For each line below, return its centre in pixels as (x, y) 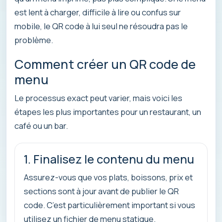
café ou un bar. (41, 125)
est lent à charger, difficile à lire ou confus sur (98, 12)
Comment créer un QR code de (105, 64)
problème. (34, 40)
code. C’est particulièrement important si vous (110, 205)
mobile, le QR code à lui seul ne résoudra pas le (101, 26)
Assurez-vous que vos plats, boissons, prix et (108, 177)
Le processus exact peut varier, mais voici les (98, 98)
